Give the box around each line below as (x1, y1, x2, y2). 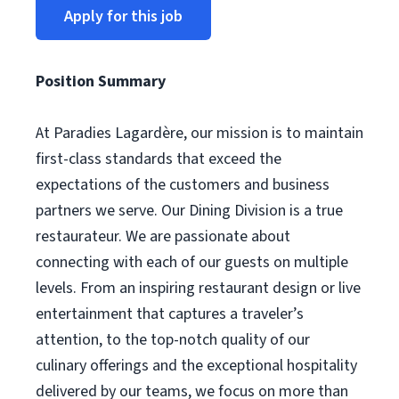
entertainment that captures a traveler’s (36, 303, 304, 325)
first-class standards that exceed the (36, 148, 281, 170)
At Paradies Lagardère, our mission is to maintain (36, 122, 363, 144)
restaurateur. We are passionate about (36, 225, 290, 248)
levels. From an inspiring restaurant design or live (36, 277, 361, 299)
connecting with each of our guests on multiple (36, 251, 348, 273)
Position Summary (36, 70, 166, 93)
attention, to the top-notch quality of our (36, 329, 310, 351)
